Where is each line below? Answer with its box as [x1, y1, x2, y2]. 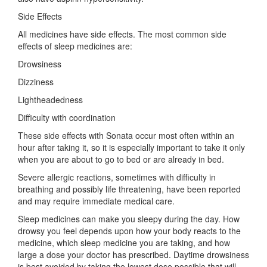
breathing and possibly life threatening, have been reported [18, 183, 241, 195]
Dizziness [18, 76, 54, 88]
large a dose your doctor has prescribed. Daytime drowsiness [18, 249, 249, 260]
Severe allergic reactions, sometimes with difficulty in [18, 171, 216, 183]
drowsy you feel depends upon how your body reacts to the [18, 225, 241, 237]
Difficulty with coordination [18, 111, 116, 123]
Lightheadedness [18, 94, 83, 105]
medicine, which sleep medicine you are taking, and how [18, 237, 230, 249]
